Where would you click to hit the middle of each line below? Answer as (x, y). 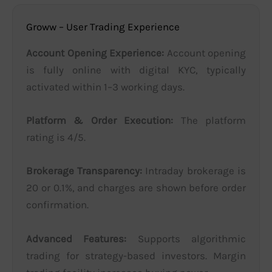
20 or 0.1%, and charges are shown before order (136, 188)
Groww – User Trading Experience (103, 27)
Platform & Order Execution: (100, 121)
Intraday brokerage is (194, 171)
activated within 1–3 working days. (105, 87)
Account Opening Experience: (95, 53)
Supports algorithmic (186, 238)
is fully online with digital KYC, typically (136, 70)
